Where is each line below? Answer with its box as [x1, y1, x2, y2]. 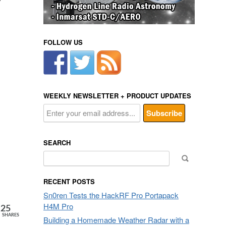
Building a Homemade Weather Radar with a [43, 214, 189, 225]
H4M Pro [43, 201, 73, 211]
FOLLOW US [43, 37, 83, 47]
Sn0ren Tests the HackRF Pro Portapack [43, 190, 179, 200]
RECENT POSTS [43, 177, 95, 186]
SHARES [2, 213, 19, 218]
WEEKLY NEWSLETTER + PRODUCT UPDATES [43, 91, 191, 100]
